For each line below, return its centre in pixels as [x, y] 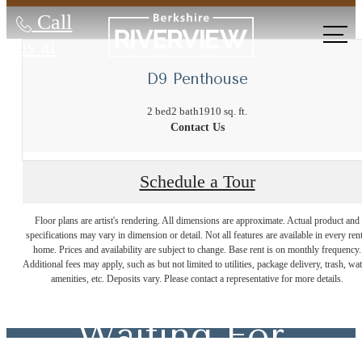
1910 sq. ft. [223, 111]
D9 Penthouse [197, 80]
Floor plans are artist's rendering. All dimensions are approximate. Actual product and [197, 221]
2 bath [185, 111]
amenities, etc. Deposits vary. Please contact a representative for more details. [197, 279]
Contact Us [197, 127]
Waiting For [181, 336]
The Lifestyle [181, 227]
